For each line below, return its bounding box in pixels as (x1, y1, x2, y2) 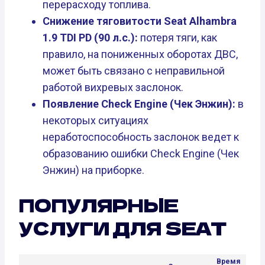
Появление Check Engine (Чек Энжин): (43, 98, 238, 111)
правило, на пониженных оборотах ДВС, (43, 48, 238, 61)
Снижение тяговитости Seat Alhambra (43, 15, 237, 28)
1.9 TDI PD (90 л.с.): (43, 31, 140, 44)
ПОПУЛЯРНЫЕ (19, 191, 179, 218)
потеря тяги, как (140, 31, 217, 44)
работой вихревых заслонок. (43, 81, 183, 94)
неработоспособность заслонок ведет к (43, 131, 239, 144)
